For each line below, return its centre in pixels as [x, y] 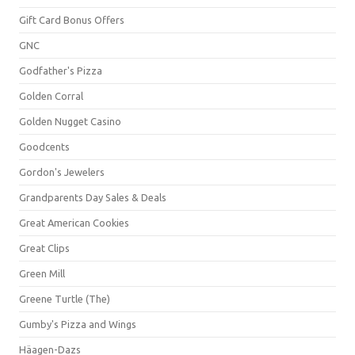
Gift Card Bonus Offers [72, 19]
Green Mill [42, 273]
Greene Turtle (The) [65, 298]
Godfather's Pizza [61, 70]
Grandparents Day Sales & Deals [93, 197]
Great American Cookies [74, 222]
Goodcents [44, 146]
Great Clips [44, 248]
